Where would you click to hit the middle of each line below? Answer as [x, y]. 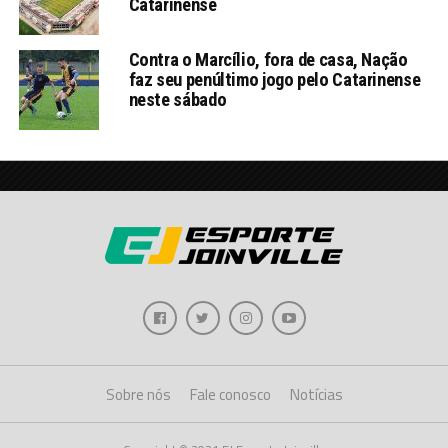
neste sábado [177, 100]
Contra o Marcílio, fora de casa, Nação [268, 60]
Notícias [316, 395]
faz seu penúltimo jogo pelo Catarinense [274, 80]
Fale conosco [230, 395]
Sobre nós [138, 395]
